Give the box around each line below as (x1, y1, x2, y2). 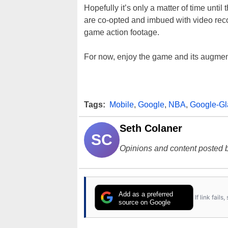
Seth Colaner (120, 123, 182, 134)
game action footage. (84, 28, 159, 37)
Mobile (109, 100, 134, 109)
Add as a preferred (119, 190, 174, 198)
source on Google (119, 198, 171, 206)
